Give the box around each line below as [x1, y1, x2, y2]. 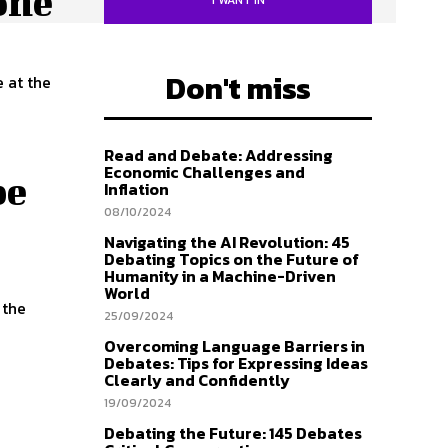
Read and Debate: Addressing [104, 142, 333, 167]
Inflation [104, 176, 169, 201]
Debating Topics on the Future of [104, 246, 359, 271]
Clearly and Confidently [104, 367, 290, 392]
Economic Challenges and [104, 159, 305, 184]
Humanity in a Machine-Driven [104, 263, 336, 288]
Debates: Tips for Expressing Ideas [104, 350, 368, 375]
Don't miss [165, 65, 311, 111]
